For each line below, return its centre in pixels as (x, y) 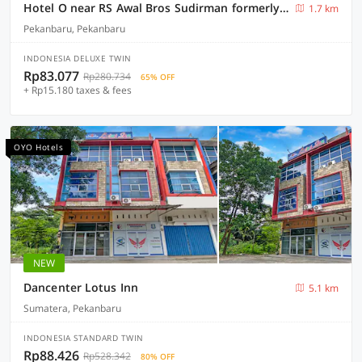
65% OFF (158, 77)
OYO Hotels (38, 147)
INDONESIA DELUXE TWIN (78, 58)
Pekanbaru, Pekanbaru (74, 29)
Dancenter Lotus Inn (81, 287)
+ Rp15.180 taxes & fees (78, 90)
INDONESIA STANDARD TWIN (84, 338)
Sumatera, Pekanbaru (72, 308)
